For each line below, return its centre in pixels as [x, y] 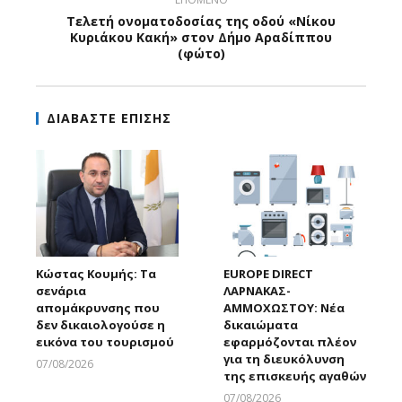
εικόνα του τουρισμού [105, 342]
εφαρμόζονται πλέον [290, 342]
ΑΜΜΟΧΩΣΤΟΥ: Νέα [284, 308]
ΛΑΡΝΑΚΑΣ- [257, 291]
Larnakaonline [150, 378]
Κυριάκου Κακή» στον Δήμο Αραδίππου [201, 38]
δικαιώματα [261, 325]
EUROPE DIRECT [268, 274]
